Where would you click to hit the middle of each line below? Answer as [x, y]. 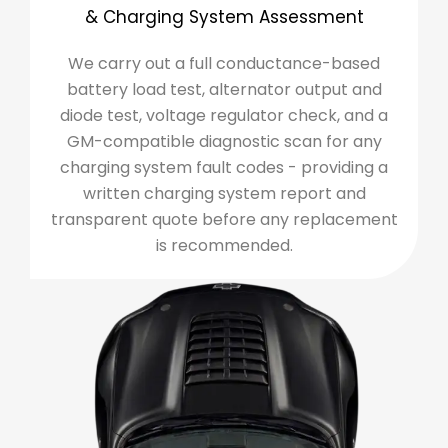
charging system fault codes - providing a [224, 168]
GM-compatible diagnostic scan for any [224, 142]
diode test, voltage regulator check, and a [224, 116]
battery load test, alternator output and [224, 90]
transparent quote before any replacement [224, 220]
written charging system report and [224, 194]
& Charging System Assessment [224, 17]
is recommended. [224, 246]
